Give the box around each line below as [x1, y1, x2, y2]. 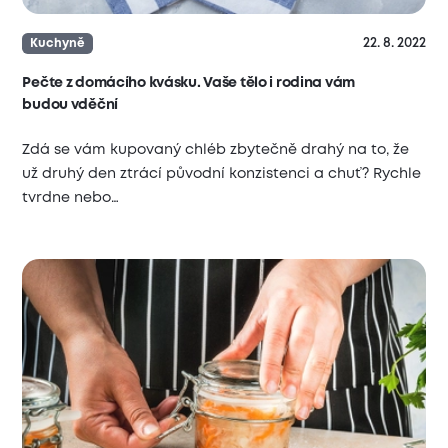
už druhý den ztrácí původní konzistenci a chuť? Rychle [22, 167, 422, 180]
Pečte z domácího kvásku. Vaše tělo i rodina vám [22, 76, 355, 89]
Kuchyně [29, 37, 85, 49]
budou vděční [22, 98, 118, 111]
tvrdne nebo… [22, 191, 120, 204]
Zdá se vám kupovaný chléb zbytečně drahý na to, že [22, 143, 410, 156]
